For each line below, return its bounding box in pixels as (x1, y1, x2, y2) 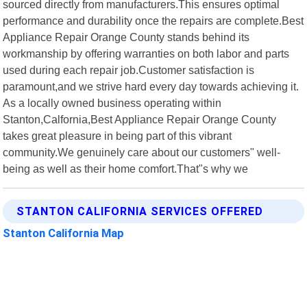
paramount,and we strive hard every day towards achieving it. (3, 79, 299, 93)
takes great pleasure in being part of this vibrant (3, 129, 232, 142)
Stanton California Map (3, 225, 125, 240)
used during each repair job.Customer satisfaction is (3, 63, 255, 76)
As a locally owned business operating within (3, 96, 222, 109)
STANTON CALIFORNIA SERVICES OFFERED (16, 204, 264, 218)
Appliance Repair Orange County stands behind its (3, 30, 250, 43)
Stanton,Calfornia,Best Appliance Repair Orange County (3, 112, 277, 125)
